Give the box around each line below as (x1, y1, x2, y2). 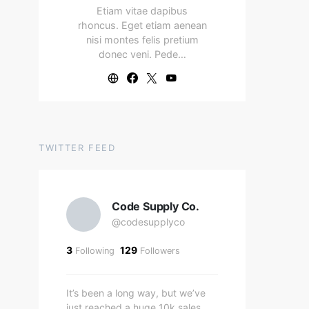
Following (72, 246, 114, 256)
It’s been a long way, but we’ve (66, 287, 206, 299)
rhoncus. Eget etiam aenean (77, 19, 207, 31)
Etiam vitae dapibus (97, 5, 188, 17)
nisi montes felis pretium (86, 34, 199, 46)
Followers (137, 246, 180, 256)
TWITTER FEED (39, 142, 116, 153)
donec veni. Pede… (98, 48, 186, 60)
